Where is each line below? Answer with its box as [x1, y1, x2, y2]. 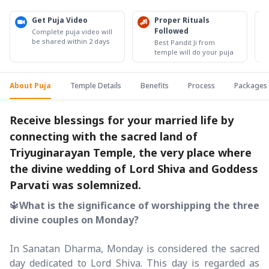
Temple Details [70, 80, 121, 91]
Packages [234, 80, 267, 91]
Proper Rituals [154, 14, 210, 25]
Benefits [141, 80, 169, 91]
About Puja [10, 80, 51, 91]
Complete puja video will [32, 26, 112, 36]
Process [188, 80, 215, 91]
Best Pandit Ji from [154, 37, 215, 47]
